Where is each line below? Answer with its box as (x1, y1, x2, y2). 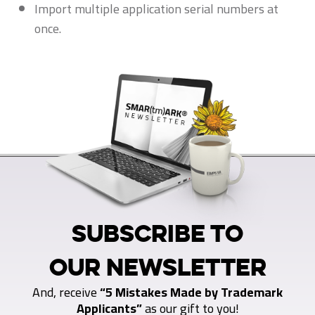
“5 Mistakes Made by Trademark (100, 280, 283, 304)
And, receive (32, 280, 97, 304)
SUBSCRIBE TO (72, 217, 243, 249)
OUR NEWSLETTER (49, 250, 266, 283)
